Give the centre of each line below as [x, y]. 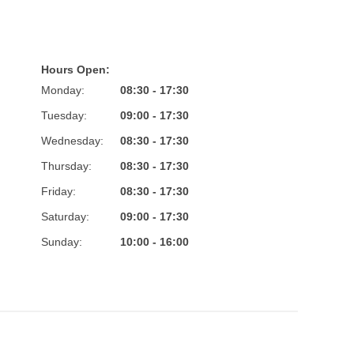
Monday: [62, 90]
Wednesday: [72, 141]
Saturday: [65, 217]
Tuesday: [64, 115]
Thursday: [66, 166]
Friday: [58, 191]
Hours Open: [75, 70]
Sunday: [61, 242]
